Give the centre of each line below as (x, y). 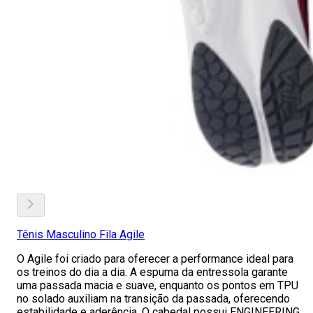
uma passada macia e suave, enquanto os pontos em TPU (158, 285)
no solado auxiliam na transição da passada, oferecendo (153, 299)
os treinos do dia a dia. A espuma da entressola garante (152, 272)
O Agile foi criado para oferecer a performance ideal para (155, 259)
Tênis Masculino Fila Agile (81, 234)
